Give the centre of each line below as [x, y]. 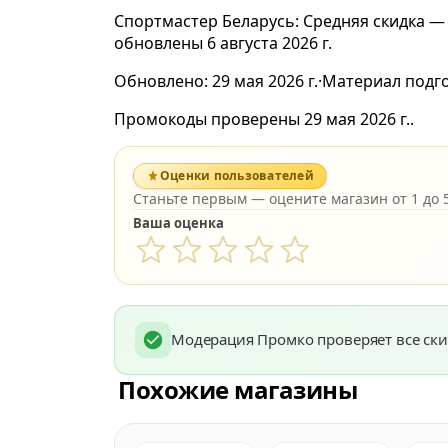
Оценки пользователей [237, 176]
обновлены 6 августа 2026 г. [223, 43]
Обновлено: [163, 81]
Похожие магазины [238, 390]
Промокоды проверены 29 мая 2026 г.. [264, 119]
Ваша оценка [178, 223]
